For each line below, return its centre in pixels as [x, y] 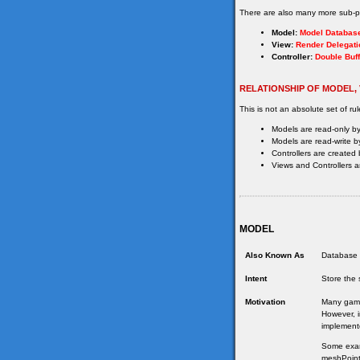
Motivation [265, 302]
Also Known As [275, 256]
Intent [256, 279]
